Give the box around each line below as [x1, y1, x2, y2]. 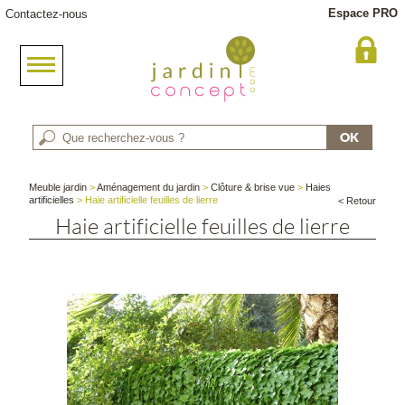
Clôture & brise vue [211, 182, 296, 193]
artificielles [29, 194, 75, 205]
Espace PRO [328, 6, 398, 20]
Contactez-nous [5, 7, 88, 21]
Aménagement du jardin [97, 182, 201, 193]
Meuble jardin [29, 182, 88, 193]
